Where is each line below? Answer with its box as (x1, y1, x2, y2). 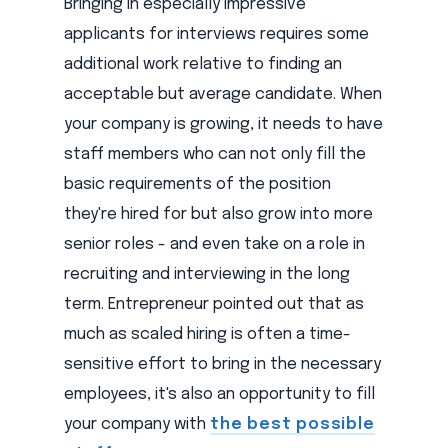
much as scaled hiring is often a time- (64, 326, 351, 344)
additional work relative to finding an (64, 56, 342, 74)
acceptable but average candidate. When (64, 86, 382, 104)
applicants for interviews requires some (64, 26, 369, 44)
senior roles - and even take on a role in (64, 236, 365, 254)
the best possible (210, 416, 375, 434)
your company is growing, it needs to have (64, 116, 383, 134)
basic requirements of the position (64, 176, 331, 194)
